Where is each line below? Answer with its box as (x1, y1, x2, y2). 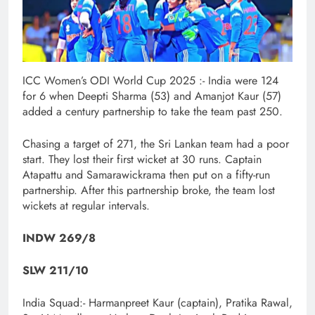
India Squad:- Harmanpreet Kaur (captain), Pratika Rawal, (22, 295, 292, 311)
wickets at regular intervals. (22, 198, 150, 214)
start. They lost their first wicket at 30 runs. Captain (22, 151, 262, 168)
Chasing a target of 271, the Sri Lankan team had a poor (22, 136, 289, 153)
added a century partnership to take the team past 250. (22, 103, 283, 120)
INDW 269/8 (22, 230, 99, 247)
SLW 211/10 (22, 262, 89, 279)
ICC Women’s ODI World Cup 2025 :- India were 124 (22, 72, 278, 89)
